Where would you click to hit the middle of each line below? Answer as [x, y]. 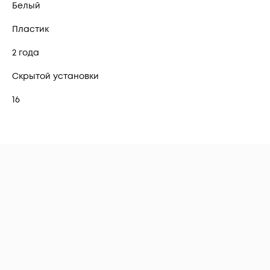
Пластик [30, 29]
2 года [26, 52]
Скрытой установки [55, 76]
